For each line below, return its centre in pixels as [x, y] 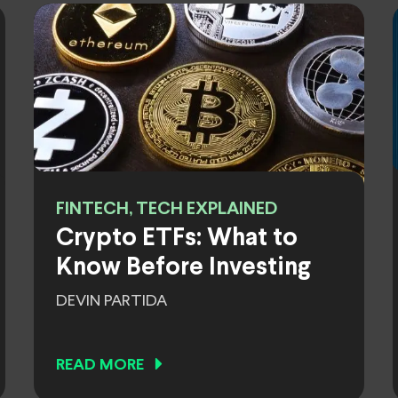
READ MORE [100, 366]
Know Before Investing [183, 268]
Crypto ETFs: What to [177, 239]
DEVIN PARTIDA [111, 301]
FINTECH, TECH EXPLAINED [167, 209]
